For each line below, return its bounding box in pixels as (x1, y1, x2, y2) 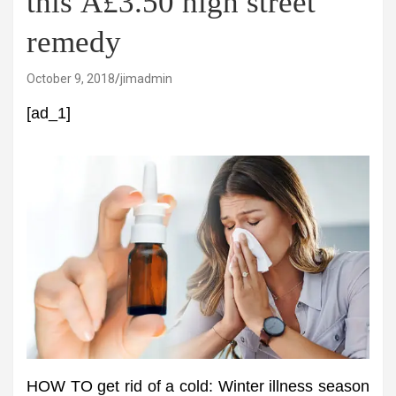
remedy (27, 25, 121, 59)
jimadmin (120, 72, 172, 86)
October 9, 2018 (27, 72, 115, 86)
